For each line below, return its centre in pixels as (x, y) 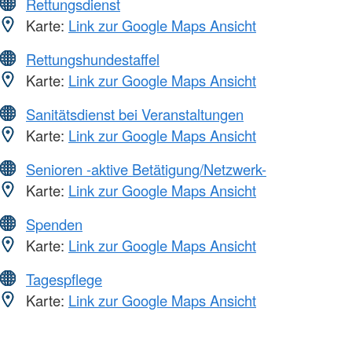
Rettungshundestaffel (93, 59)
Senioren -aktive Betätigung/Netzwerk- (146, 169)
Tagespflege (64, 279)
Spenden (54, 224)
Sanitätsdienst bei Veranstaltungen (135, 114)
